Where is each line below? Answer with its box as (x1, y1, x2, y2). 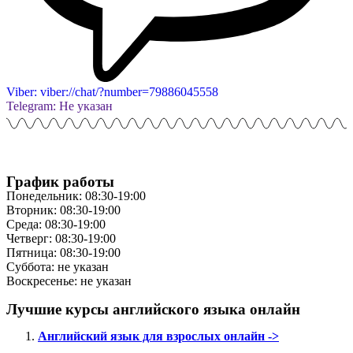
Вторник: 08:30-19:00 (6, 203, 121, 217)
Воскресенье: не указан (6, 273, 132, 288)
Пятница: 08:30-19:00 (6, 245, 121, 259)
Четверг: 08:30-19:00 (6, 231, 116, 245)
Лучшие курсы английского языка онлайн (6, 300, 300, 318)
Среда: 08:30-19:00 (6, 217, 106, 231)
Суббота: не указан (6, 259, 109, 273)
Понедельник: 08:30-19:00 (6, 188, 146, 203)
